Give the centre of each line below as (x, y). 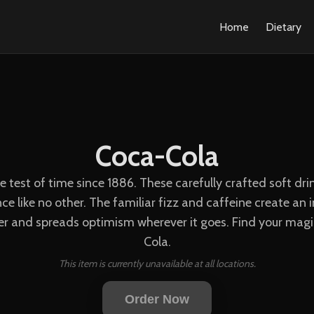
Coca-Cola (157, 156)
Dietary (284, 27)
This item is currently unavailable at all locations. (157, 264)
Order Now (157, 299)
